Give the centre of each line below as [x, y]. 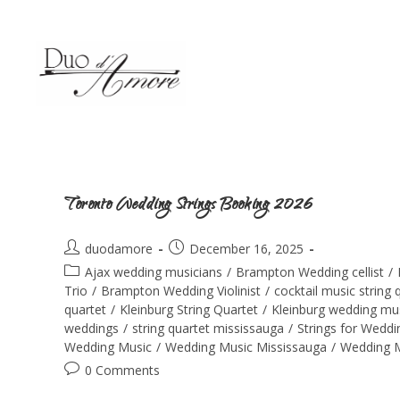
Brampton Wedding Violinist [181, 291]
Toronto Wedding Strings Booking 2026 [188, 206]
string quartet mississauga [208, 328]
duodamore [119, 249]
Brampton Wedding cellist [310, 272]
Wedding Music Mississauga [246, 347]
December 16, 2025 [246, 249]
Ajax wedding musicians [154, 272]
